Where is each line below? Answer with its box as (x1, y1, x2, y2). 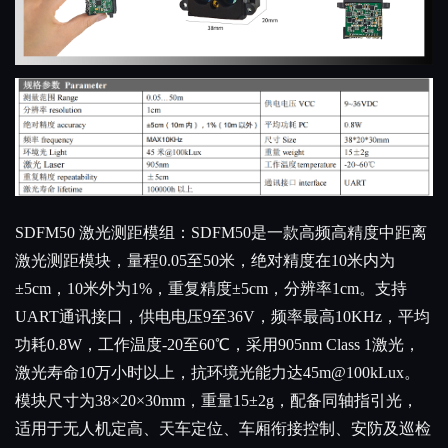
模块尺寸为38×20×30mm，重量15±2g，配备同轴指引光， (15, 392, 418, 410)
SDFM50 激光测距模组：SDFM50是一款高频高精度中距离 (15, 224, 427, 242)
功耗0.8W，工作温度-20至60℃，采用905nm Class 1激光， (15, 336, 420, 354)
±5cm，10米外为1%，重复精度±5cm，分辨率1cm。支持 (15, 280, 407, 298)
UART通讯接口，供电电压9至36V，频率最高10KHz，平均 (15, 308, 430, 326)
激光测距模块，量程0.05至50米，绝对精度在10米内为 (15, 252, 395, 270)
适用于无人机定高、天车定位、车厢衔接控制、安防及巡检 (15, 420, 431, 438)
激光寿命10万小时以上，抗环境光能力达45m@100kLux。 (15, 364, 420, 382)
